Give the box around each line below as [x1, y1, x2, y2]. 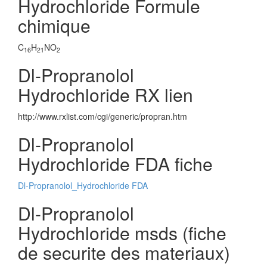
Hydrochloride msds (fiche [18, 220, 226, 246]
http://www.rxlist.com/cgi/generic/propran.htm [18, 110, 187, 122]
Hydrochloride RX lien [18, 82, 193, 107]
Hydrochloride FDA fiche [18, 151, 213, 176]
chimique [18, 13, 91, 38]
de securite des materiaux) [18, 240, 230, 265]
